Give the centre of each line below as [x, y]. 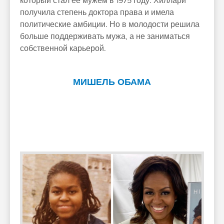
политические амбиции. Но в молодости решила [110, 25]
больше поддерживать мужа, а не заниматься [105, 37]
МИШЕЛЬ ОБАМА [112, 83]
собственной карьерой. [63, 49]
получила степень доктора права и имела [97, 13]
